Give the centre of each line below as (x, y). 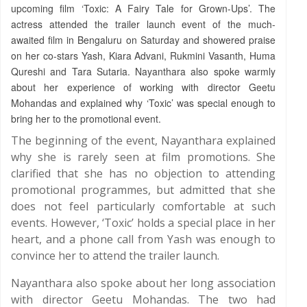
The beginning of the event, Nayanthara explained (143, 140)
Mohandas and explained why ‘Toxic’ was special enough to (143, 103)
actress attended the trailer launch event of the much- (143, 24)
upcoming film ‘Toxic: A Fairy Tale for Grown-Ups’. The (143, 8)
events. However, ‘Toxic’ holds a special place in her (143, 223)
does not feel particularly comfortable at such (143, 206)
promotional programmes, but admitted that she (143, 190)
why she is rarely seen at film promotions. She (143, 157)
